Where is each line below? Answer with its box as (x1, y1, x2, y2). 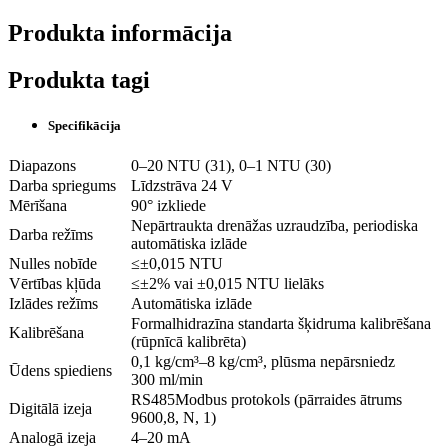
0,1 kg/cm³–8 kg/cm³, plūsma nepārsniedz (131, 353, 395, 371)
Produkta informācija (8, 20, 232, 47)
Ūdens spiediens (9, 362, 112, 380)
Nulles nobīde (9, 255, 97, 273)
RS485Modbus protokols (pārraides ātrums (131, 391, 402, 409)
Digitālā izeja (9, 400, 92, 418)
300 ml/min (131, 371, 203, 389)
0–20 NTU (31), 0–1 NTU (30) (131, 157, 331, 175)
